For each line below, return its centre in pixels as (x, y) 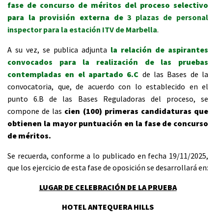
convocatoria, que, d (43, 86)
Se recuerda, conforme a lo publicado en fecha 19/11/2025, (108, 156)
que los (19, 167)
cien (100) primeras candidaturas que (137, 111)
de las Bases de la (175, 74)
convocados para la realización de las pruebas (108, 62)
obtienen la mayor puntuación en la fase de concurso (108, 123)
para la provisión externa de (65, 17)
